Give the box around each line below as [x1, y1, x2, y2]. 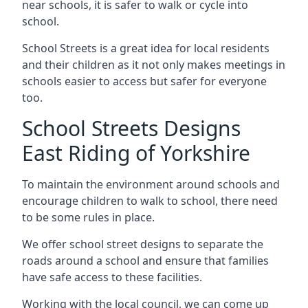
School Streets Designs [22, 114, 241, 142]
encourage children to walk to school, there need [22, 193, 278, 208]
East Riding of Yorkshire [22, 139, 250, 167]
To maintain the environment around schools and [22, 177, 280, 192]
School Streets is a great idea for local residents [22, 41, 269, 56]
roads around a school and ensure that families [22, 253, 269, 268]
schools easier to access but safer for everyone [22, 74, 267, 89]
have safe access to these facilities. [22, 269, 202, 285]
